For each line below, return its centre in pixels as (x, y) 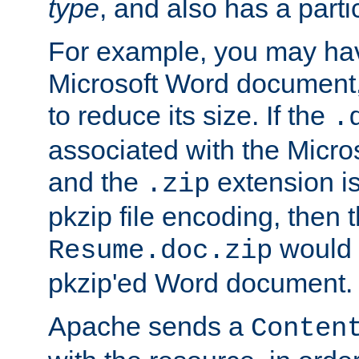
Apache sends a (149, 327)
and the (97, 182)
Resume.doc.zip (160, 251)
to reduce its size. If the (190, 116)
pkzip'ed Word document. (200, 283)
